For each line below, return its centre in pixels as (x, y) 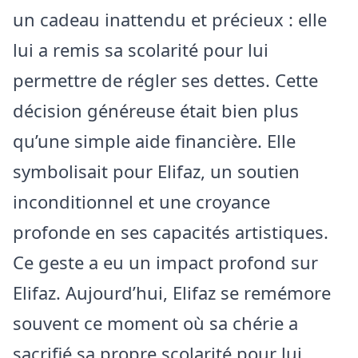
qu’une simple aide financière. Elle (154, 141)
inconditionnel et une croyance (141, 201)
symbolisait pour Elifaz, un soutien (156, 171)
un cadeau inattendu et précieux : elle (170, 19)
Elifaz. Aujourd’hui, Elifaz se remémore (172, 292)
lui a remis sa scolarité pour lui (141, 50)
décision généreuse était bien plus (156, 110)
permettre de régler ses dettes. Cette (165, 80)
